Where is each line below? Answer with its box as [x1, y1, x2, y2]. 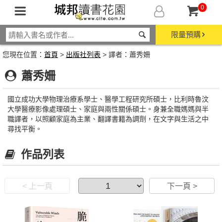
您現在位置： [2, 51, 44, 58]
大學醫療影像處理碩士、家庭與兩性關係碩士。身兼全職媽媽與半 [7, 105, 209, 113]
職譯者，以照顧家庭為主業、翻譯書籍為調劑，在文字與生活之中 [7, 115, 209, 123]
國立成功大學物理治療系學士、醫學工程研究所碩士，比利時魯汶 [7, 95, 209, 103]
